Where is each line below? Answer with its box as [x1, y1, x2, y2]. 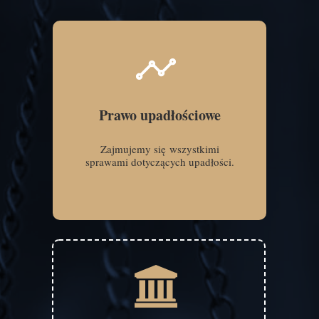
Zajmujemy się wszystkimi [100, 142, 219, 156]
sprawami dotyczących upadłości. [85, 155, 234, 169]
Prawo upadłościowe [98, 105, 221, 125]
